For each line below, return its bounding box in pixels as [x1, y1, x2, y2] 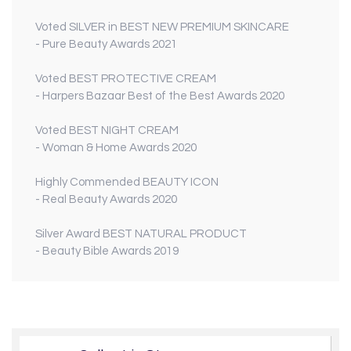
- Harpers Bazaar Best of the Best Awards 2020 [35, 90, 284, 103]
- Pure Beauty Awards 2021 [35, 38, 177, 51]
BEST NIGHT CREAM [69, 125, 179, 137]
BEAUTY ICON [143, 176, 219, 189]
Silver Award [35, 228, 103, 241]
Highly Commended [35, 176, 143, 189]
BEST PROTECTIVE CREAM [69, 73, 216, 85]
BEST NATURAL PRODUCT [103, 228, 247, 241]
